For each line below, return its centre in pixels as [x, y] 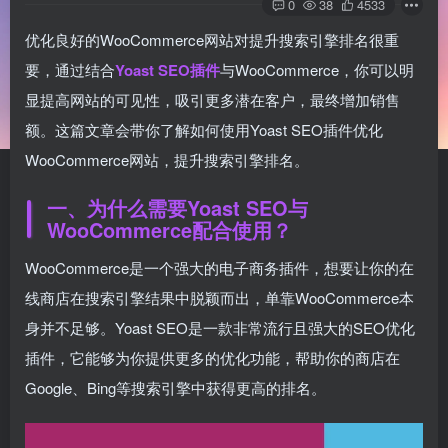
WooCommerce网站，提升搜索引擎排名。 [167, 159]
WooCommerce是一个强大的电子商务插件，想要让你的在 [219, 267]
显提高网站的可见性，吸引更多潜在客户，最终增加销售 [212, 99]
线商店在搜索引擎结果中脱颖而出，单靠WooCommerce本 [219, 297]
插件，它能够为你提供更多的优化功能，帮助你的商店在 [212, 357]
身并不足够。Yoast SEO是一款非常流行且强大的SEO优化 [220, 327]
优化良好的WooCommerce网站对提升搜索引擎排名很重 [212, 39]
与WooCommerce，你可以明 [317, 69]
